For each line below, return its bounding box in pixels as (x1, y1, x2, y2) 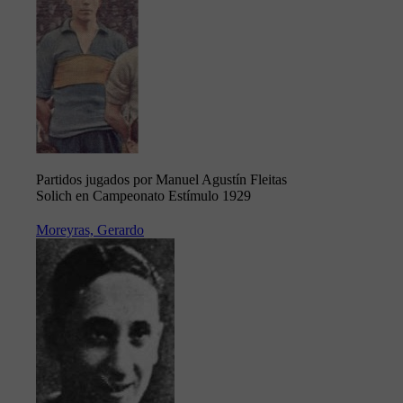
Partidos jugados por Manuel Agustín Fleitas (36, 172, 287, 188)
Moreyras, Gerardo (36, 222, 144, 238)
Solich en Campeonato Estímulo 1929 (36, 188, 251, 204)
